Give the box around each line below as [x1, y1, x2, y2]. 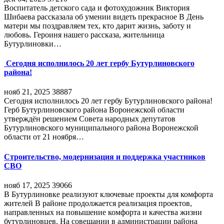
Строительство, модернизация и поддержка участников [4, 152, 205, 161]
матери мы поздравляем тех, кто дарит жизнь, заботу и [4, 21, 191, 30]
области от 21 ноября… [4, 132, 84, 141]
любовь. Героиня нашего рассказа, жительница [4, 30, 164, 39]
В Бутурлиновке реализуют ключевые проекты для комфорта [4, 190, 213, 198]
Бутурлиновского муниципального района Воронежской [4, 123, 198, 132]
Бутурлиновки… [4, 39, 61, 48]
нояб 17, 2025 [4, 181, 50, 189]
